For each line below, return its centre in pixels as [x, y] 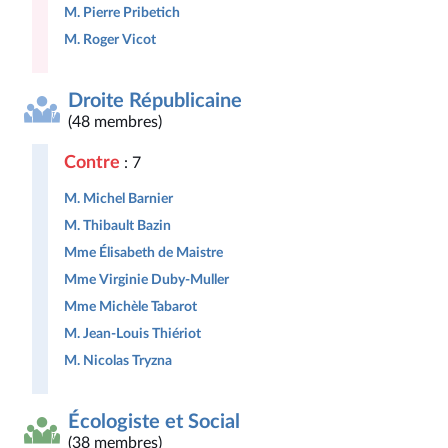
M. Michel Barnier [118, 198]
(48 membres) [115, 122]
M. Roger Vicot [110, 39]
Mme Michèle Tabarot [130, 306]
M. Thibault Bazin [117, 225]
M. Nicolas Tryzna [118, 360]
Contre [92, 162]
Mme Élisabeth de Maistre [143, 252]
